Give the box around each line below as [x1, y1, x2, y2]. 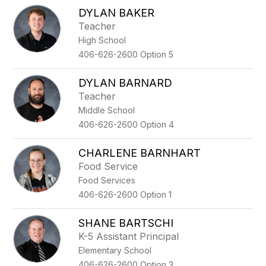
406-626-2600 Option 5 [78, 49, 174, 59]
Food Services [78, 175, 136, 185]
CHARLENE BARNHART [78, 147, 201, 159]
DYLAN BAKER [78, 7, 155, 19]
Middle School [78, 105, 135, 115]
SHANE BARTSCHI [78, 217, 174, 229]
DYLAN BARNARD [78, 77, 173, 89]
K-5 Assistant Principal [78, 230, 179, 242]
